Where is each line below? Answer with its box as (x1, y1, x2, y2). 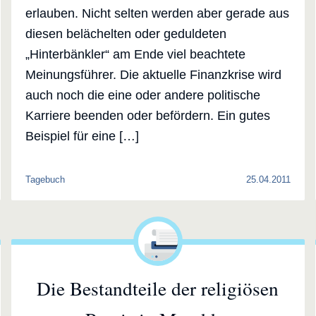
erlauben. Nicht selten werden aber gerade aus (25, 6, 289, 21)
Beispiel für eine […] (25, 129, 139, 144)
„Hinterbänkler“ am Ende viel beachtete (25, 47, 245, 62)
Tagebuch (25, 175, 65, 186)
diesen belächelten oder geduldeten (25, 27, 226, 42)
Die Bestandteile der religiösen (37, 275, 279, 302)
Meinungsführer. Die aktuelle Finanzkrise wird (25, 68, 281, 83)
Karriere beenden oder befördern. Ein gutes (25, 109, 270, 123)
